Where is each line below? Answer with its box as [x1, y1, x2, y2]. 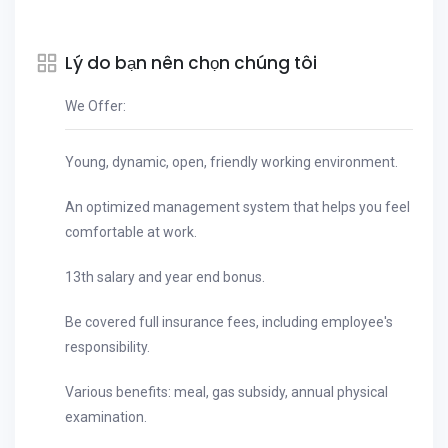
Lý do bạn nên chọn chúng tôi [65, 51, 317, 75]
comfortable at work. [65, 224, 197, 240]
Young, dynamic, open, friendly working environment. [65, 154, 398, 170]
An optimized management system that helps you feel [65, 199, 410, 215]
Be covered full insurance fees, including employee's [65, 314, 393, 330]
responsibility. [65, 339, 150, 355]
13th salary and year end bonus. [65, 269, 265, 285]
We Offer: [65, 98, 126, 114]
